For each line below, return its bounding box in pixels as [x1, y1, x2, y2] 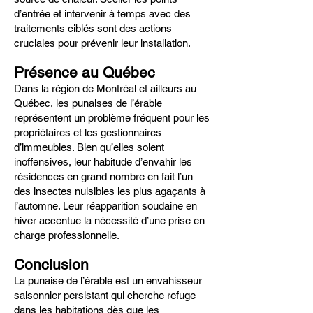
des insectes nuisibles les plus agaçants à [14, 185, 205, 197]
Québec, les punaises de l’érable [14, 97, 162, 109]
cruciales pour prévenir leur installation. [14, 37, 191, 49]
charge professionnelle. [14, 229, 119, 241]
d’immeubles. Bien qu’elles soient [14, 141, 164, 153]
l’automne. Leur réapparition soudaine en [14, 200, 197, 212]
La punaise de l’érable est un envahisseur [14, 275, 202, 286]
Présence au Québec [14, 64, 155, 81]
